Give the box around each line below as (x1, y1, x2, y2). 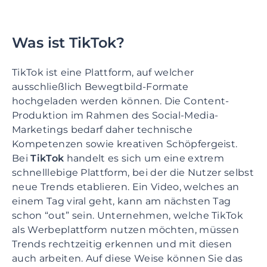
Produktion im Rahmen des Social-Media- (12, 109, 219, 121)
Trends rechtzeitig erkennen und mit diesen (12, 238, 232, 250)
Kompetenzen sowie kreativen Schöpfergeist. (12, 138, 238, 150)
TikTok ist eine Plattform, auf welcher (12, 66, 194, 78)
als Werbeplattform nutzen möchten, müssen (12, 223, 240, 235)
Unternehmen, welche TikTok (97, 209, 244, 221)
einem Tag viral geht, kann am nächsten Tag (12, 195, 231, 207)
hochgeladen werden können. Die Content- (12, 95, 229, 107)
